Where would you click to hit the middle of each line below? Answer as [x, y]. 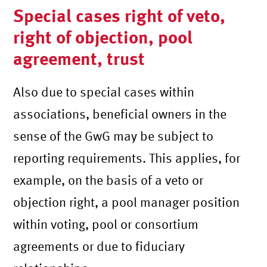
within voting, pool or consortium [106, 224]
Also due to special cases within [104, 91]
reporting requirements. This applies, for [127, 158]
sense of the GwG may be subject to [114, 136]
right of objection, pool [103, 36]
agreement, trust [79, 58]
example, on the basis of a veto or [108, 180]
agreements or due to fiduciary [99, 246]
